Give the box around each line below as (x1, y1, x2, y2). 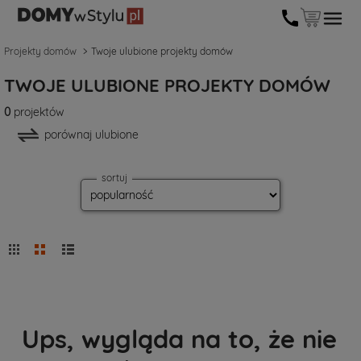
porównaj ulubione (44, 127, 139, 142)
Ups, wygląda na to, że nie (21, 322, 337, 355)
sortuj (102, 172, 127, 184)
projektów (10, 105, 64, 119)
